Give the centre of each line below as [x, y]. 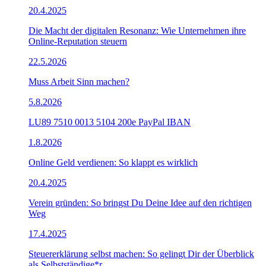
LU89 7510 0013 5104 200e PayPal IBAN [110, 122]
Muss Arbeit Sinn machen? [79, 82]
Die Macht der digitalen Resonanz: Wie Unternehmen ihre [137, 31]
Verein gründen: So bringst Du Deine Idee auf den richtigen [140, 203]
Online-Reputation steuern [78, 42]
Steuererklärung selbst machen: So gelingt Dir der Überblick [141, 254]
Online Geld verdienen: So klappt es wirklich [113, 163]
